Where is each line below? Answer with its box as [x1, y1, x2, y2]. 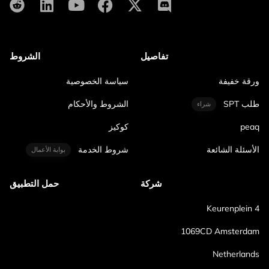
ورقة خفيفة [219, 75, 259, 86]
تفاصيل [141, 50, 168, 62]
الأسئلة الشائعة [207, 144, 259, 155]
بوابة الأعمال [31, 145, 66, 154]
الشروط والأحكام [68, 98, 128, 109]
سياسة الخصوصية [66, 75, 128, 86]
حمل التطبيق [10, 177, 59, 190]
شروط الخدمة [78, 144, 128, 155]
